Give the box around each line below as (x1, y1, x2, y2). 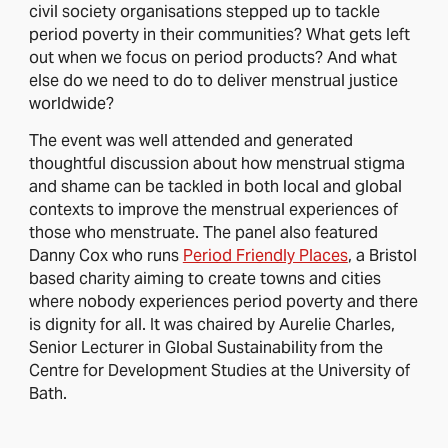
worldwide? (28, 92, 114, 114)
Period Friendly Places (182, 245, 348, 267)
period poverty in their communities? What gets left (28, 23, 410, 45)
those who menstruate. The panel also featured (28, 222, 378, 244)
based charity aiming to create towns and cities (28, 268, 381, 290)
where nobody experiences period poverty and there (28, 291, 418, 313)
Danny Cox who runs (28, 245, 183, 267)
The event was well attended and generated (28, 130, 353, 152)
